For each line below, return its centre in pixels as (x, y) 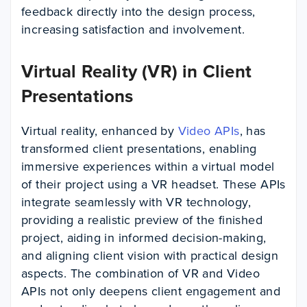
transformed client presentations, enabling (139, 149)
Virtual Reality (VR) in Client (137, 71)
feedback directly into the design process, (138, 12)
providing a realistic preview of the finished (142, 220)
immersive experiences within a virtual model (148, 167)
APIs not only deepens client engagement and (151, 291)
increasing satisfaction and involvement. (133, 29)
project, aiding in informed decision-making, (144, 238)
